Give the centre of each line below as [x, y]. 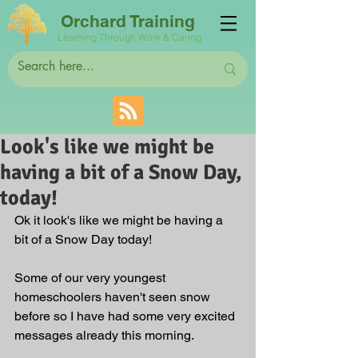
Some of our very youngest [91, 278]
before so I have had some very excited [126, 316]
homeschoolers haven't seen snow [114, 297]
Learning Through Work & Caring [131, 37]
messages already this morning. [105, 335]
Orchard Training [127, 21]
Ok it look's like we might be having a [120, 220]
